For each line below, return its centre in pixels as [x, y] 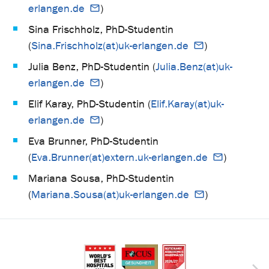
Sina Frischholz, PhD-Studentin [101, 29]
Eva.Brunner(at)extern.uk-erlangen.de [119, 157]
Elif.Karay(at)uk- [187, 104]
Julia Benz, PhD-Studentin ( [92, 67]
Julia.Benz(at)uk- [194, 67]
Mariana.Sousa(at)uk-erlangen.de [110, 195]
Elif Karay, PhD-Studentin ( [89, 104]
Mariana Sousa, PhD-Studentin [101, 178]
